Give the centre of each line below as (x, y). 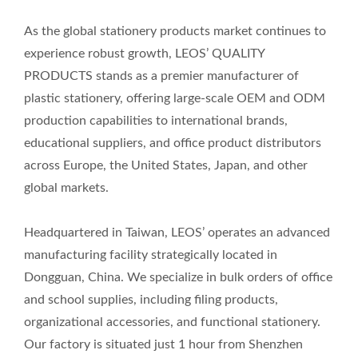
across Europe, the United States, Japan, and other (166, 165)
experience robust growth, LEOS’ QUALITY (144, 54)
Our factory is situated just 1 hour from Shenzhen (163, 344)
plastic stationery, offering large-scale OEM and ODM (175, 98)
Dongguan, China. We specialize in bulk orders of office (178, 277)
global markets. (66, 188)
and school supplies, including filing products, (151, 300)
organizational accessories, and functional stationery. (172, 322)
